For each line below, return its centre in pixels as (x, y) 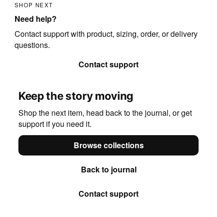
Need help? (35, 18)
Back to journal (108, 170)
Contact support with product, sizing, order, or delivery (106, 33)
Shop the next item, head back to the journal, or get (105, 112)
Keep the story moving (76, 95)
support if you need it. (55, 124)
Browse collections (108, 145)
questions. (32, 45)
